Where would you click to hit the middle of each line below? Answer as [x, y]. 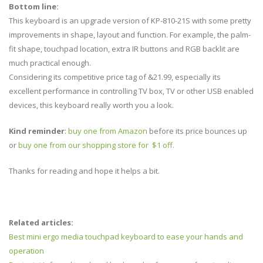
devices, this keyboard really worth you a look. [91, 105]
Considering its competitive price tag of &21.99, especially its [115, 77]
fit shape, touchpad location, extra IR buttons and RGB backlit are [124, 48]
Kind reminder [37, 131]
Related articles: [41, 222]
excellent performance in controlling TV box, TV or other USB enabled [131, 91]
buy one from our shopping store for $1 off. [96, 145]
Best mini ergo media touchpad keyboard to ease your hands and [126, 236]
